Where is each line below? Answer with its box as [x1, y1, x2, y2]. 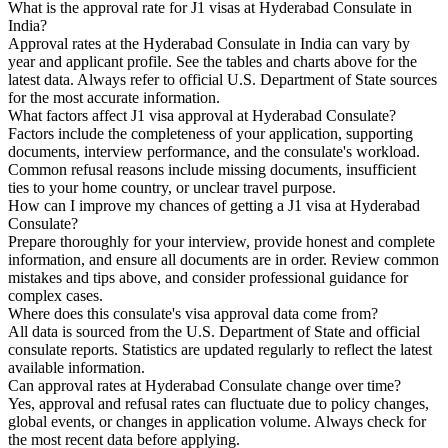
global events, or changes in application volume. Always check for [8, 412, 426, 430]
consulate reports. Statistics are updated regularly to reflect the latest [8, 340, 432, 358]
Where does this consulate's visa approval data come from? [8, 304, 378, 322]
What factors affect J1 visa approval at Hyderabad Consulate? [8, 106, 396, 124]
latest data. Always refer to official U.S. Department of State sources [8, 70, 437, 88]
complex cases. [8, 286, 103, 304]
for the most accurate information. [8, 88, 220, 106]
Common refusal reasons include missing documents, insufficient [8, 160, 416, 178]
